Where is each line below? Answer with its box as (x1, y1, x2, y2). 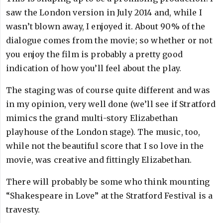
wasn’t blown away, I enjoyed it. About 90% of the (6, 21, 205, 31)
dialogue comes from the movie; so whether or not (6, 35, 213, 45)
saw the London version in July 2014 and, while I (6, 7, 202, 17)
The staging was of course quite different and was (6, 85, 210, 95)
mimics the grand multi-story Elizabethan (6, 113, 178, 123)
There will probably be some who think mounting (6, 177, 210, 187)
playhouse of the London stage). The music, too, (6, 127, 201, 137)
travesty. (6, 205, 40, 215)
